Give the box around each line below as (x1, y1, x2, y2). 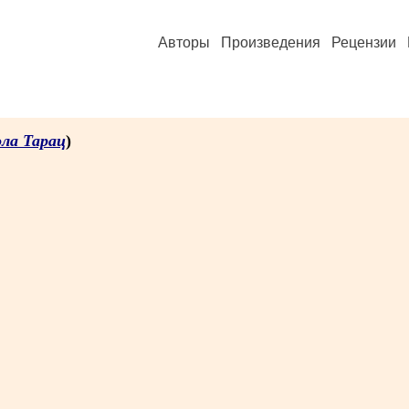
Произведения (221, 35, 320, 50)
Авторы (158, 35, 210, 50)
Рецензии (331, 35, 396, 50)
